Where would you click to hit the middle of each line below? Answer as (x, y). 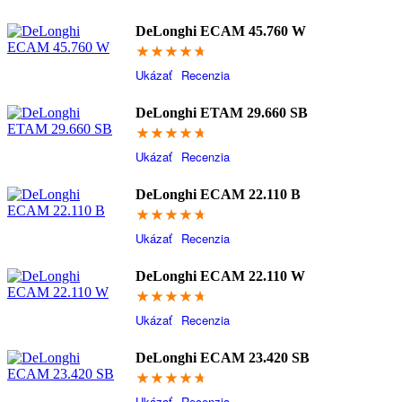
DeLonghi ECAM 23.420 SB (222, 358)
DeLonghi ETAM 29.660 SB (221, 113)
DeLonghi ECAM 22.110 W (220, 276)
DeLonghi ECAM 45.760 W (220, 31)
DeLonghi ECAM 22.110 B (218, 194)
